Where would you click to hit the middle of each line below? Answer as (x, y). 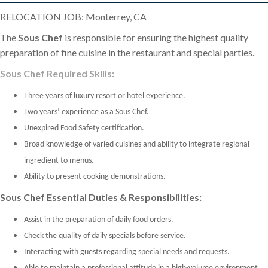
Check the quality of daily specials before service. (105, 236)
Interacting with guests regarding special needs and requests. (127, 252)
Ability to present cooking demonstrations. (95, 177)
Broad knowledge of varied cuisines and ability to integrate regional (137, 145)
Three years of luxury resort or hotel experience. (105, 96)
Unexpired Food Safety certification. (84, 129)
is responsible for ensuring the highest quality (156, 38)
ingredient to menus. (59, 161)
